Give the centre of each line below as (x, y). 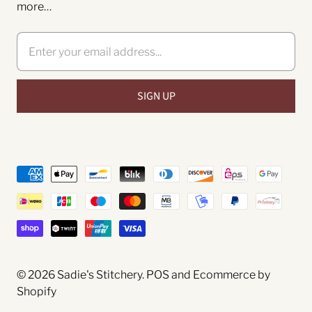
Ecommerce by (232, 275)
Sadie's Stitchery (100, 275)
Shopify (37, 292)
